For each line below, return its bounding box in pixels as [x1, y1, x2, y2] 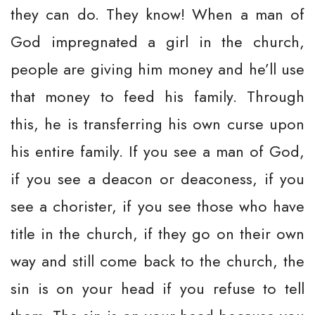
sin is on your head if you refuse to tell [11, 277, 304, 300]
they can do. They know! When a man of [11, 3, 304, 25]
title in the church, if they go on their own [11, 222, 304, 245]
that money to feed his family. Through [11, 85, 304, 108]
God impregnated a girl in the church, [11, 30, 304, 53]
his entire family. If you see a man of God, [11, 140, 304, 162]
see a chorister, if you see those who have [11, 195, 304, 217]
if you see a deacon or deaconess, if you [11, 167, 304, 190]
